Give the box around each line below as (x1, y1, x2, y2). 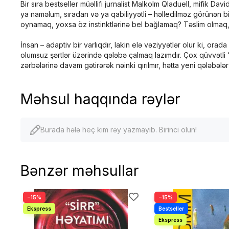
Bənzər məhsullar (20, 162, 139, 179)
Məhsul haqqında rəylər (20, 90, 180, 108)
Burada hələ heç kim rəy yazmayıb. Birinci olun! (40, 125, 197, 134)
